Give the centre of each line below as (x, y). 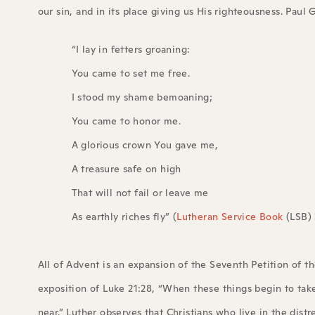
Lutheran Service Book (230, 217)
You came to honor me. (126, 121)
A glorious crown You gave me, (145, 145)
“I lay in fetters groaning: (131, 50)
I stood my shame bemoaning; (142, 97)
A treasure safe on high (126, 169)
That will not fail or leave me (140, 193)
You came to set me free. (131, 73)
